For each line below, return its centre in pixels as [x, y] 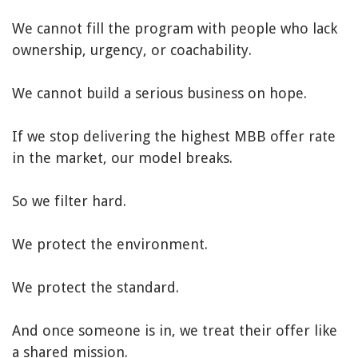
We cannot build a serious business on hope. [159, 93]
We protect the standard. [95, 288]
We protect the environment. [110, 245]
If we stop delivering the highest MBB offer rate [174, 137]
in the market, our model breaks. [122, 158]
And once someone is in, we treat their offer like [175, 331]
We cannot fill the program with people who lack [175, 29]
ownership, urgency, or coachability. [132, 50]
